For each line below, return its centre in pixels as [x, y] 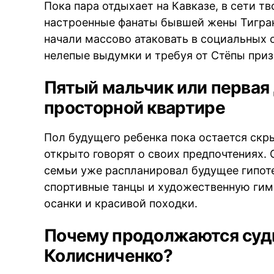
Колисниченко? [109, 256]
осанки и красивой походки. [121, 204]
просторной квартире [135, 108]
